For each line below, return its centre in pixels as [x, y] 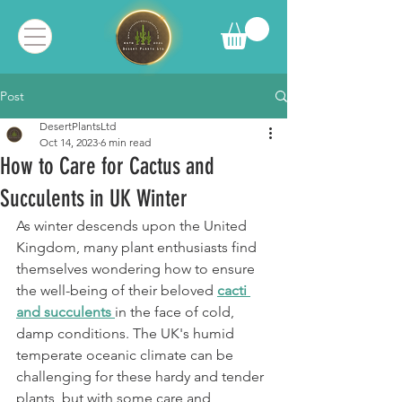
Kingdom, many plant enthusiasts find [138, 248]
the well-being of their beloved [117, 291]
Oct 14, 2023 [69, 143]
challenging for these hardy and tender [142, 377]
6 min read [126, 143]
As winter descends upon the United [133, 226]
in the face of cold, [176, 312]
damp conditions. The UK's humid [127, 334]
